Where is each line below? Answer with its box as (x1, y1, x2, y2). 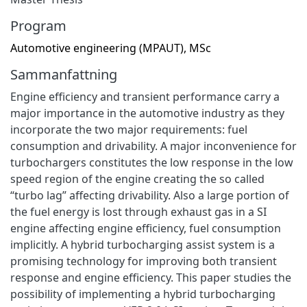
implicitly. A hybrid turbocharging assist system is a (10, 236, 275, 252)
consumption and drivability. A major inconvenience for (10, 138, 297, 153)
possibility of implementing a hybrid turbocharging (10, 286, 275, 302)
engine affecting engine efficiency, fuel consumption (10, 220, 281, 236)
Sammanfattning (10, 64, 117, 84)
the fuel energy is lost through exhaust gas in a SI (10, 204, 267, 219)
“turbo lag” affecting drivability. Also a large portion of (10, 187, 289, 203)
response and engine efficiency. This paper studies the (10, 269, 291, 285)
